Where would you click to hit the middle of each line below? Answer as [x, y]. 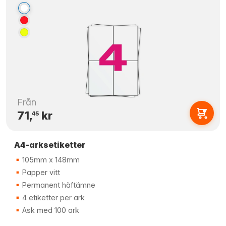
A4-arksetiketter [50, 145]
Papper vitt [40, 172]
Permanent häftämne [58, 185]
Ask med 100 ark [50, 210]
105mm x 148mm [50, 160]
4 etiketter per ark [52, 197]
